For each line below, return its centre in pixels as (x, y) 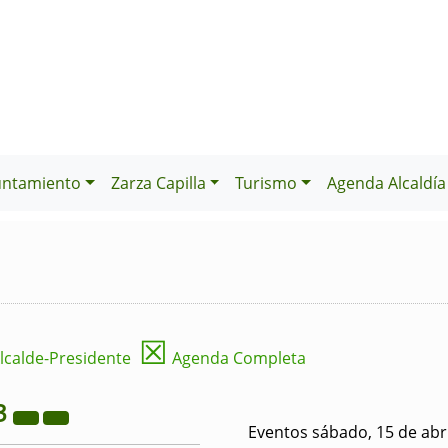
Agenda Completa (237, 358)
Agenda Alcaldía (386, 183)
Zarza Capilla (158, 183)
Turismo (266, 183)
